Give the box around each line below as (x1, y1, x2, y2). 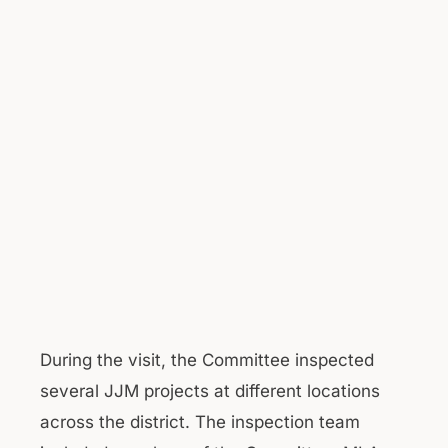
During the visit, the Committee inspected (40, 349, 374, 370)
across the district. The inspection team (40, 411, 360, 432)
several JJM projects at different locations (40, 380, 380, 401)
